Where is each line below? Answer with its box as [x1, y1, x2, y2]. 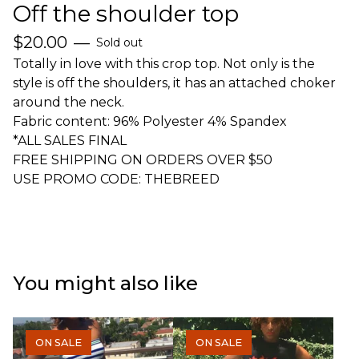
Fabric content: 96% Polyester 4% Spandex [13, 114, 287, 129]
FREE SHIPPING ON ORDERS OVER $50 [13, 152, 272, 167]
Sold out [96, 35, 143, 50]
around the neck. [13, 95, 124, 110]
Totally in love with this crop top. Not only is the [13, 56, 315, 71]
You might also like [13, 272, 198, 295]
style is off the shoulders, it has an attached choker [13, 75, 336, 91]
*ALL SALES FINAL [13, 133, 127, 148]
